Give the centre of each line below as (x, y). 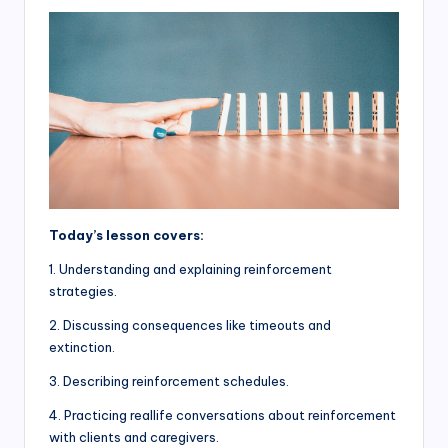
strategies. (83, 291)
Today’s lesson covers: (126, 235)
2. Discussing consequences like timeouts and (190, 325)
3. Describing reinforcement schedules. (169, 381)
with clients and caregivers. (134, 437)
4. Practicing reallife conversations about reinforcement (222, 415)
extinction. (82, 347)
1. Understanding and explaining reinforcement (190, 269)
